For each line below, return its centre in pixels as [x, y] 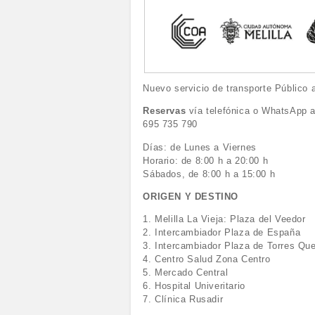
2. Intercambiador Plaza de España [222, 232]
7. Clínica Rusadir [183, 299]
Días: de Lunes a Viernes [200, 147]
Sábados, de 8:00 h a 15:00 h [209, 174]
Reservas [165, 111]
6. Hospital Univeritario [194, 285]
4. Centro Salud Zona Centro [207, 259]
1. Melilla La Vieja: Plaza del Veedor [224, 219]
